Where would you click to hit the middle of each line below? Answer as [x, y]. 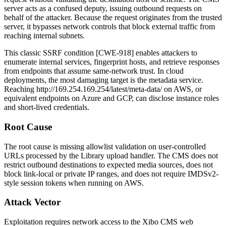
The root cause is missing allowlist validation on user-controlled [105, 146]
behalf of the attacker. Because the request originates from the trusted [113, 18]
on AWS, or [182, 89]
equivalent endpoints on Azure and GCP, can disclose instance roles [111, 98]
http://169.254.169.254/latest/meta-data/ [99, 89]
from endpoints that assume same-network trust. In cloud [94, 71]
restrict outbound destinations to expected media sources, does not [108, 164]
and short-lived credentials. [47, 107]
